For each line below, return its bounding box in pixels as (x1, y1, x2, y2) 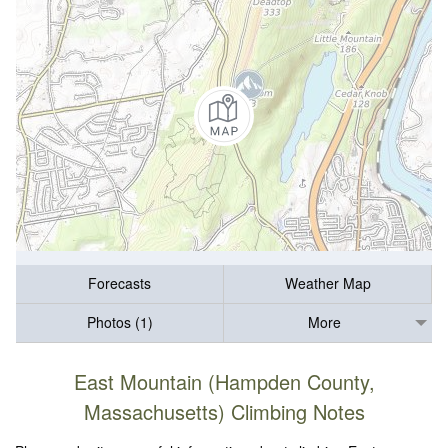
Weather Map (284, 273, 371, 294)
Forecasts (88, 273, 151, 294)
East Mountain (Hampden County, (73, 366, 375, 396)
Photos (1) (86, 312, 153, 333)
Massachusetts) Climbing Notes (83, 396, 365, 426)
